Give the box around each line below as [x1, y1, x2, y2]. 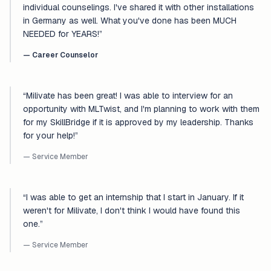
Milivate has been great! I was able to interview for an [26, 90, 233, 101]
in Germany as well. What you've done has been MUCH [23, 15, 237, 26]
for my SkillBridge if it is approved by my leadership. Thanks [23, 117, 253, 128]
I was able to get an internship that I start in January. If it [26, 192, 244, 203]
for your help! [23, 130, 75, 141]
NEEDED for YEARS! [23, 28, 99, 39]
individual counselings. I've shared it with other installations [23, 2, 254, 13]
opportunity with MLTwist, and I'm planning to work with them [23, 103, 260, 114]
